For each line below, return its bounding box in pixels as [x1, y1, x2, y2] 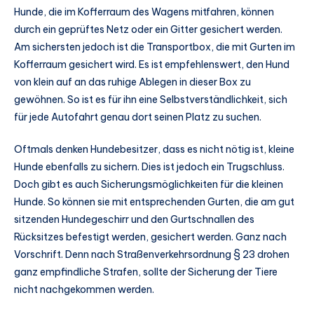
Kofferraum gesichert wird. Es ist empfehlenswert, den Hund [14, 57, 289, 71]
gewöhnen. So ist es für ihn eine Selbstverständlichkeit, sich [14, 93, 287, 106]
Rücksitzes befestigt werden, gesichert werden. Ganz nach [14, 230, 287, 243]
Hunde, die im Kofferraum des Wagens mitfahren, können [14, 5, 274, 18]
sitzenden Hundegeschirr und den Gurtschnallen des [14, 212, 254, 226]
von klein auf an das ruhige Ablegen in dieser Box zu [14, 75, 251, 88]
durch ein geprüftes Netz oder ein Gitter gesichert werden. [14, 22, 282, 36]
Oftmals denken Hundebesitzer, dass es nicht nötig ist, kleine [14, 142, 294, 156]
